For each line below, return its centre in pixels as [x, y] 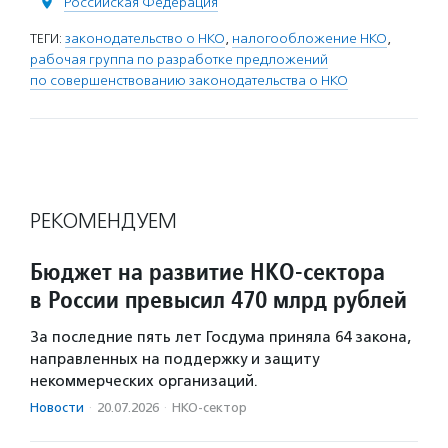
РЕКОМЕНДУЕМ [103, 220]
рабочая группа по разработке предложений [179, 59]
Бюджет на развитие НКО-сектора [207, 271]
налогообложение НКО [309, 38]
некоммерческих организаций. [144, 380]
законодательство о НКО [145, 38]
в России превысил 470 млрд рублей [218, 299]
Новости [57, 407]
